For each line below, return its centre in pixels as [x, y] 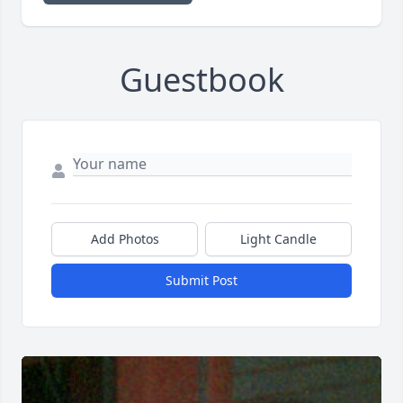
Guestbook [201, 80]
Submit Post [201, 281]
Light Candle [278, 239]
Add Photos [125, 239]
